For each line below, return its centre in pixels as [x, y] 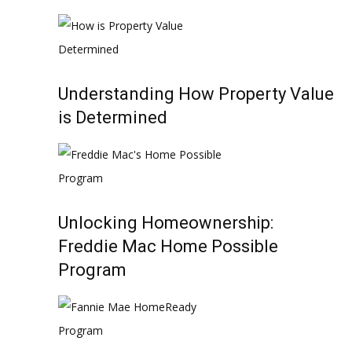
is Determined [113, 117]
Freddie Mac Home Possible [168, 246]
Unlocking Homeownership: [166, 223]
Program [92, 270]
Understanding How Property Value [196, 94]
